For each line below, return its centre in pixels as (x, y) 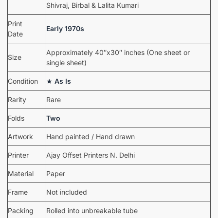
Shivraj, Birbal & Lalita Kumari (92, 5)
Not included (67, 192)
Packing (21, 211)
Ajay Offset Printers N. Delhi (91, 155)
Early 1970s (65, 29)
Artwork (20, 137)
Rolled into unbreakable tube (92, 211)
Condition (23, 81)
